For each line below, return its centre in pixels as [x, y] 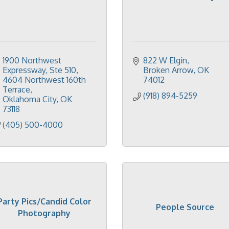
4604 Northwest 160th [44, 80]
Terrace [16, 89]
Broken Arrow [168, 70]
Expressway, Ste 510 [39, 70]
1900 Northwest [32, 60]
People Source [185, 207]
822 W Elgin [165, 60]
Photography [44, 213]
